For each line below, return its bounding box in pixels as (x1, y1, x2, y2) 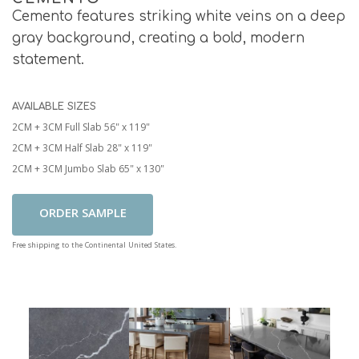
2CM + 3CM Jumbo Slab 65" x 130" (12, 162, 164, 179)
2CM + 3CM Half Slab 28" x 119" (12, 141, 152, 159)
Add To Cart (48, 204, 117, 226)
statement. (12, 52, 84, 68)
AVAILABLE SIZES (12, 101, 96, 113)
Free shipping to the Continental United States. (12, 240, 176, 253)
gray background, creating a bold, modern (12, 30, 305, 46)
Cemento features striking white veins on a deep (12, 9, 345, 25)
